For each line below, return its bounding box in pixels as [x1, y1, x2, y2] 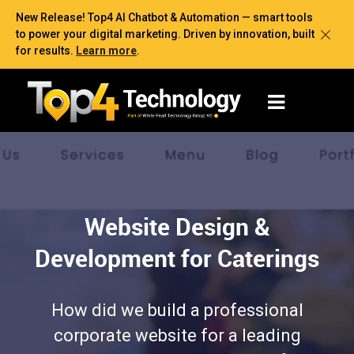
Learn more [76, 44, 137, 57]
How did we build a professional [51, 299, 303, 320]
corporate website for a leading [53, 325, 301, 345]
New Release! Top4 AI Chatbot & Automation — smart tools [16, 11, 313, 24]
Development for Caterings [35, 241, 319, 274]
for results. [16, 44, 76, 57]
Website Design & [84, 209, 270, 243]
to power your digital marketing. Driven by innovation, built [16, 28, 314, 40]
